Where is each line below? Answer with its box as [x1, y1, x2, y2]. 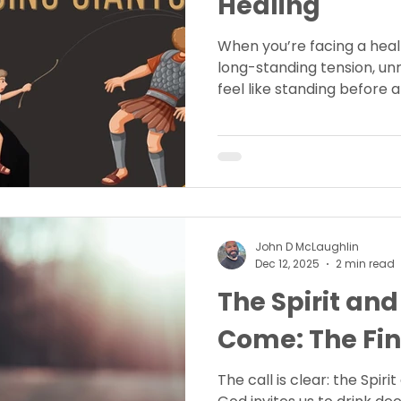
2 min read [336, 255, 395, 271]
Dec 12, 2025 [255, 255, 320, 271]
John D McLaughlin [255, 239, 359, 255]
